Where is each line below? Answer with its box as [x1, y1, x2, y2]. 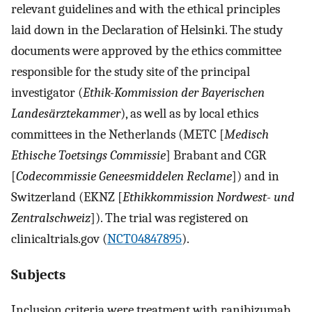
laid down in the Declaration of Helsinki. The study [11, 22, 283, 38]
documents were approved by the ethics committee [11, 42, 281, 58]
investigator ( [11, 84, 83, 100]
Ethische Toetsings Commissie [11, 147, 166, 163]
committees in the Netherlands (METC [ [11, 126, 224, 142]
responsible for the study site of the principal [11, 63, 250, 79]
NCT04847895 [107, 231, 182, 247]
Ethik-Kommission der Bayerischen [83, 84, 265, 100]
